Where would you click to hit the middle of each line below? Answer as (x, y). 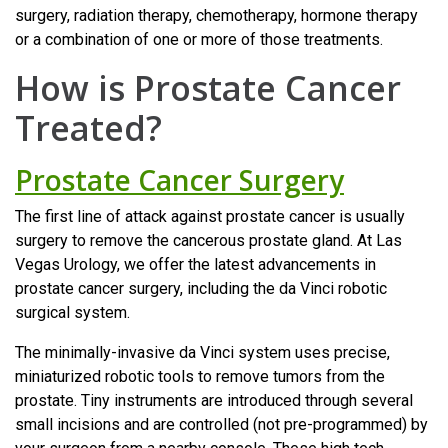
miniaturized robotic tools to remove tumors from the (200, 376)
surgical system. (72, 312)
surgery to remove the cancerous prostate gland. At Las (208, 240)
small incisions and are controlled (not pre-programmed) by (221, 424)
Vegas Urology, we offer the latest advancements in (195, 264)
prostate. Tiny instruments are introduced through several (214, 400)
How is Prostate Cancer (208, 87)
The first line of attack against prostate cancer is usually (210, 216)
